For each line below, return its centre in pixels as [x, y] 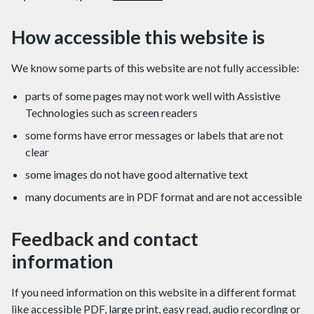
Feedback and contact [105, 239]
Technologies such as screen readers [111, 112]
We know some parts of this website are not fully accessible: [155, 68]
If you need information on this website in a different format [153, 292]
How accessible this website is [138, 37]
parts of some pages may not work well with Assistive [153, 96]
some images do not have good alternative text [137, 174]
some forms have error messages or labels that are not [154, 135]
